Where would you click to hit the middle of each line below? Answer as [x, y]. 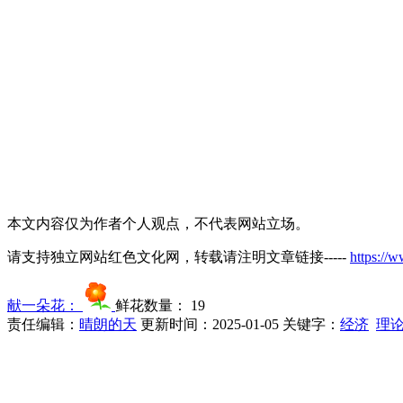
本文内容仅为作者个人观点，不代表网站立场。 [158, 223]
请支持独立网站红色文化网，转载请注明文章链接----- [179, 256]
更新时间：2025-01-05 [210, 324]
